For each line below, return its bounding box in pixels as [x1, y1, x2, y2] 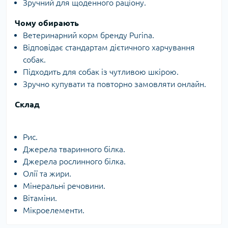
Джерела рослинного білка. [23, 157, 126, 166]
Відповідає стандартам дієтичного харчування [23, 43, 195, 52]
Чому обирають [15, 18, 79, 28]
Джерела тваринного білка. [23, 145, 125, 154]
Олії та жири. [23, 169, 71, 179]
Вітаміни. [23, 193, 57, 203]
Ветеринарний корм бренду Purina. [23, 31, 154, 40]
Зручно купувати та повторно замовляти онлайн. [23, 79, 206, 89]
